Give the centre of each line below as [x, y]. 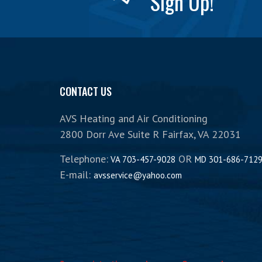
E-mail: [77, 175]
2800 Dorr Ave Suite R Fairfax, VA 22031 [150, 134]
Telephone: [84, 159]
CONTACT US [86, 91]
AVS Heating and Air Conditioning [134, 118]
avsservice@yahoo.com [138, 175]
